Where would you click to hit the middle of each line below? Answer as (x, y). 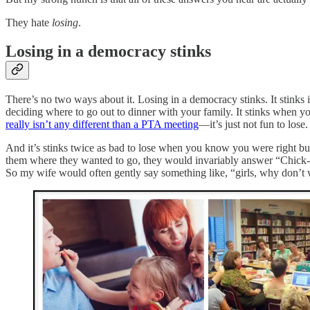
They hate (29, 22)
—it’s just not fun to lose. (253, 125)
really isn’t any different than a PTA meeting (102, 125)
